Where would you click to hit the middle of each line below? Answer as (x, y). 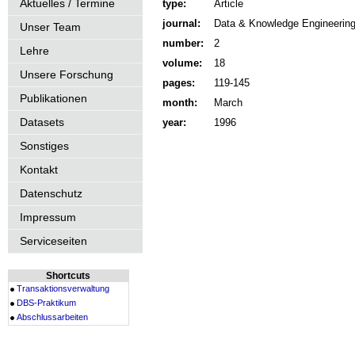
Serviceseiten (53, 241)
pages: (179, 83)
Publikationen (53, 98)
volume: (182, 63)
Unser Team (50, 27)
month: (180, 103)
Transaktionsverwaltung (63, 288)
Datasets (42, 122)
